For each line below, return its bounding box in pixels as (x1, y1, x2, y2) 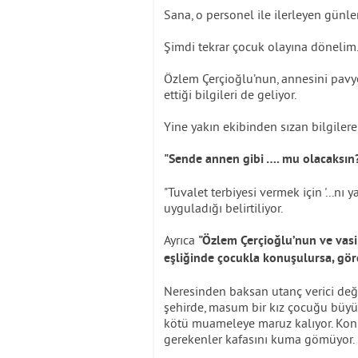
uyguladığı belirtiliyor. (164, 200, 283, 216)
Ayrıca (164, 232, 198, 248)
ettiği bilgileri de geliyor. (164, 86, 296, 102)
